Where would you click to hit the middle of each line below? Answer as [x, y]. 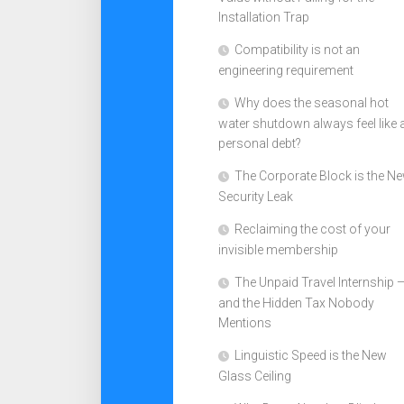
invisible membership [278, 250]
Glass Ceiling [255, 376]
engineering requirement [286, 70]
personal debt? [260, 143]
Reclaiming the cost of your [312, 229]
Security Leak [256, 197]
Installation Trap [264, 17]
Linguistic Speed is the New [311, 355]
